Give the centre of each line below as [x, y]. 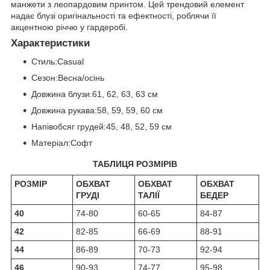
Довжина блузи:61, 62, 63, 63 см [95, 94]
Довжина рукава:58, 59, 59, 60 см [97, 111]
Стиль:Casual [58, 62]
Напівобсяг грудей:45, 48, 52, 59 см [102, 127]
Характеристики [50, 43]
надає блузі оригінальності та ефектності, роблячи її [114, 16]
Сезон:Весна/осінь [68, 78]
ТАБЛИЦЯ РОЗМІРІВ [135, 164]
